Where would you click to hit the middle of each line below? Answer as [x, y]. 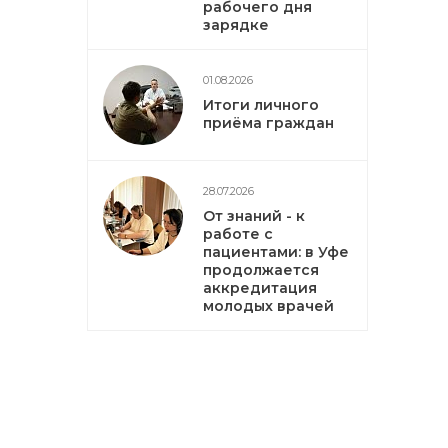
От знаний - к [254, 216]
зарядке [236, 25]
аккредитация [260, 288]
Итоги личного [261, 105]
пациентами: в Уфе [276, 252]
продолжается [261, 270]
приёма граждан [268, 123]
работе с [238, 234]
